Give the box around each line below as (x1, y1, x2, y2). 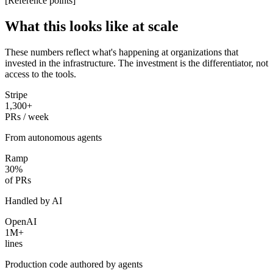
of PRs (5, 174, 31, 185)
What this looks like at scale (5, 18, 179, 34)
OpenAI (5, 216, 37, 227)
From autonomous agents (5, 132, 102, 143)
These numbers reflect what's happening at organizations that (5, 46, 238, 57)
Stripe (5, 89, 27, 100)
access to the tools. (5, 68, 76, 79)
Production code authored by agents (5, 258, 143, 269)
